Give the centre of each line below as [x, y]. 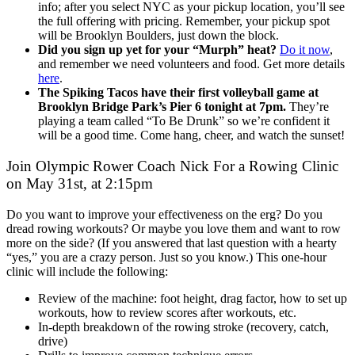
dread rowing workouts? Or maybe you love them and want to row [174, 228]
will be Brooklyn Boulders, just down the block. [158, 36]
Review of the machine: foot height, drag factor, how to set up [193, 298]
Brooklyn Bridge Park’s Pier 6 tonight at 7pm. [164, 107]
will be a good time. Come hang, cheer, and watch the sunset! [191, 136]
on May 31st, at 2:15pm [80, 183]
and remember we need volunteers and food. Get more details [191, 64]
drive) [53, 341]
